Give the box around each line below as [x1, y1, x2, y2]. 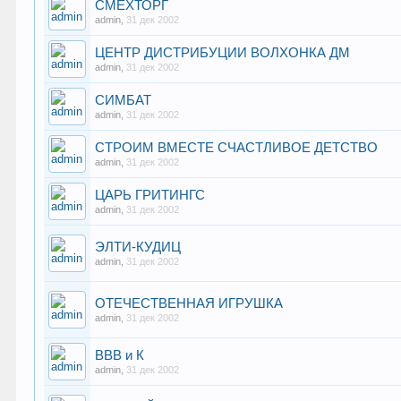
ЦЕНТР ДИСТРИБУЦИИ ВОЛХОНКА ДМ [95, 46, 351, 60]
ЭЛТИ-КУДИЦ [95, 240, 182, 254]
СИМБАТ [95, 93, 152, 107]
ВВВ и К [95, 348, 145, 363]
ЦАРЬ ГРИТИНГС [95, 188, 206, 202]
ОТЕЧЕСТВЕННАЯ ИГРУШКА [95, 296, 284, 311]
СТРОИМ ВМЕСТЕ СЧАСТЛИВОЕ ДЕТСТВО [95, 141, 379, 155]
